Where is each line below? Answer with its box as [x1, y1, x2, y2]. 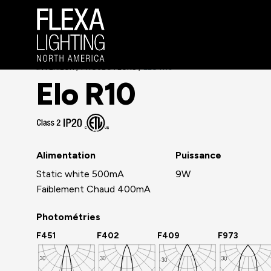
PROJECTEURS [81, 63, 139, 72]
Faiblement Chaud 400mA [36, 183, 151, 195]
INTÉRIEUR [36, 63, 76, 72]
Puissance [175, 149, 221, 161]
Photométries [36, 211, 100, 223]
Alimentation [36, 149, 96, 161]
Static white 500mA [36, 168, 124, 180]
